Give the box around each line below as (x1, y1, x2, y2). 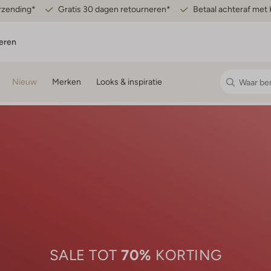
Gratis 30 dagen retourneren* (58, 4, 171, 14)
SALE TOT (49, 246, 121, 263)
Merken (52, 77, 81, 87)
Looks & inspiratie (96, 77, 162, 87)
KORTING (151, 246, 222, 263)
